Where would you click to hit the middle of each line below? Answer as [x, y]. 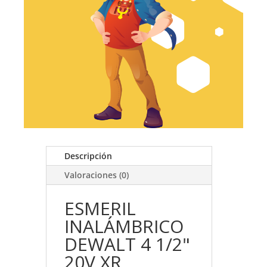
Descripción [88, 156]
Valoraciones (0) [96, 175]
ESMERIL [100, 209]
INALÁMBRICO [124, 226]
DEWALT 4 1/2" [127, 244]
